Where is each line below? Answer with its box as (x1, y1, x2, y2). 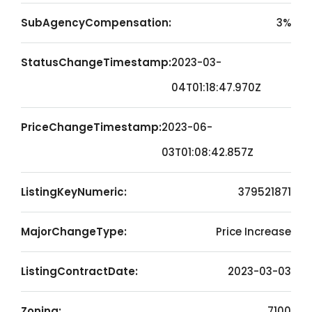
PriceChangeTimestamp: (21, 120, 162, 134)
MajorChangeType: (21, 224, 127, 239)
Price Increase (216, 224, 291, 239)
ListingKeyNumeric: (21, 185, 127, 199)
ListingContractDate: (21, 264, 138, 279)
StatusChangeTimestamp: (21, 55, 171, 70)
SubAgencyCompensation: (21, 15, 171, 30)
